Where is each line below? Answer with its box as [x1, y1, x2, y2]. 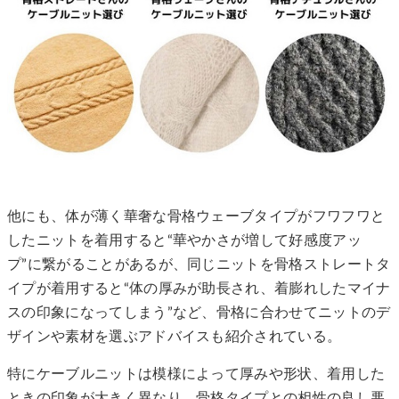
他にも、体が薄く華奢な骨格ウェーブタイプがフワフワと [7, 209, 386, 224]
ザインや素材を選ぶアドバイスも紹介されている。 [7, 330, 342, 345]
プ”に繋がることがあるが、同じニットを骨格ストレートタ [7, 257, 391, 273]
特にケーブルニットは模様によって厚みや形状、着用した [7, 366, 386, 381]
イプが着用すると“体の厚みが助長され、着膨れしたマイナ [7, 281, 391, 297]
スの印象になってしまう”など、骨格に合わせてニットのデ [7, 305, 391, 321]
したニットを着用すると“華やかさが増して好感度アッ [7, 233, 362, 248]
